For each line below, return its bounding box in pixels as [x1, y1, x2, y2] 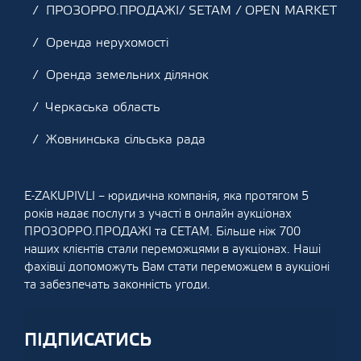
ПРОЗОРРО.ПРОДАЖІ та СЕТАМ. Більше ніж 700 [24, 224, 301, 239]
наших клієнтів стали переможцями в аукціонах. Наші [24, 242, 321, 257]
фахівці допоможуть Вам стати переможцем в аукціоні [24, 259, 330, 275]
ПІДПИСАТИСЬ [24, 329, 151, 351]
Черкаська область [46, 99, 160, 115]
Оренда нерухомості [46, 35, 168, 51]
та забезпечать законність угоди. [24, 277, 210, 293]
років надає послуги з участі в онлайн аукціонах [24, 206, 292, 222]
